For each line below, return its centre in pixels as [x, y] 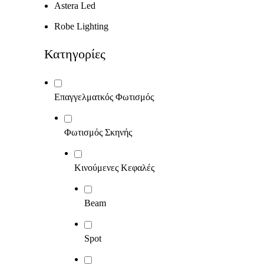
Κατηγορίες [75, 54]
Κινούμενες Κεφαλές [114, 168]
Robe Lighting [81, 26]
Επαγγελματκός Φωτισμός [104, 97]
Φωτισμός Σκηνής [98, 132]
